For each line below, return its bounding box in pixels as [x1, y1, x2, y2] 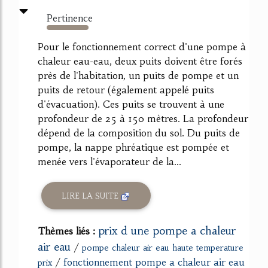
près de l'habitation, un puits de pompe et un [38, 69, 239, 82]
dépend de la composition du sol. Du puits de [38, 127, 240, 139]
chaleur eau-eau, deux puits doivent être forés [38, 55, 242, 68]
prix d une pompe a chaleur [98, 224, 236, 238]
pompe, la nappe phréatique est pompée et [38, 141, 229, 154]
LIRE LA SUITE [62, 190, 121, 201]
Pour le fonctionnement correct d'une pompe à [38, 41, 246, 53]
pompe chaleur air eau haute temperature [82, 242, 243, 254]
